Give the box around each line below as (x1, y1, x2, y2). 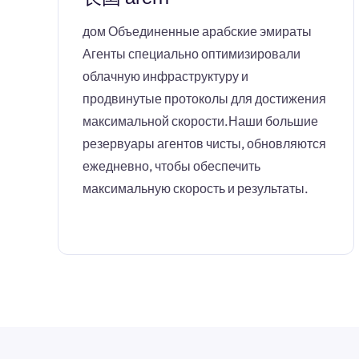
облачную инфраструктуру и (83, 68, 248, 84)
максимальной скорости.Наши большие (83, 113, 318, 129)
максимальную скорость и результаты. (83, 180, 309, 196)
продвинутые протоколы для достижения (83, 91, 326, 107)
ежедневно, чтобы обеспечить (83, 158, 260, 174)
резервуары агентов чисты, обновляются (83, 135, 326, 151)
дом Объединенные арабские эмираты (83, 23, 312, 39)
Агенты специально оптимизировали (83, 46, 301, 62)
